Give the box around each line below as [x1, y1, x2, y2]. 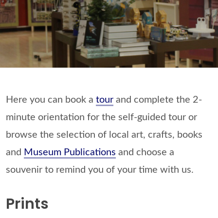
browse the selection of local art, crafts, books [6, 130, 202, 140]
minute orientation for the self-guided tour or [6, 112, 197, 122]
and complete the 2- [113, 95, 202, 105]
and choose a [116, 147, 174, 157]
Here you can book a [6, 95, 96, 105]
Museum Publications [24, 147, 116, 157]
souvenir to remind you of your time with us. [6, 165, 194, 175]
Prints [6, 194, 49, 214]
